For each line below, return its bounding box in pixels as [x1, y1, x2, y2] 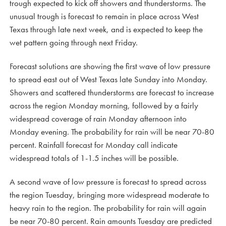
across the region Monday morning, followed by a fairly [10, 100, 198, 111]
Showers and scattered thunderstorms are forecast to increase [10, 87, 214, 98]
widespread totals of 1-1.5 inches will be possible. [10, 152, 179, 163]
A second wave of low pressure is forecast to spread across [10, 176, 206, 187]
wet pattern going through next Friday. [10, 37, 138, 48]
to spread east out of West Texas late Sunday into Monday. [10, 74, 207, 85]
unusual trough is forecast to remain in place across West [10, 11, 199, 22]
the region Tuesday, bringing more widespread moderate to [10, 189, 209, 200]
